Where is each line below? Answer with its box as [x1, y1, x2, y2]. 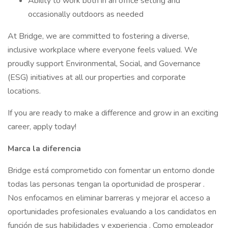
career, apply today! [8, 121, 78, 132]
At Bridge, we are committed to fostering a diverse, [8, 31, 189, 42]
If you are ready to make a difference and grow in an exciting [8, 107, 218, 119]
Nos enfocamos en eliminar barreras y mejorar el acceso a [8, 192, 210, 204]
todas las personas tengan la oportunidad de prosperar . [8, 179, 205, 190]
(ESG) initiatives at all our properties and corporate [8, 72, 186, 83]
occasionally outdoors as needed [28, 9, 146, 20]
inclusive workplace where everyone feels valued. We [8, 44, 197, 55]
